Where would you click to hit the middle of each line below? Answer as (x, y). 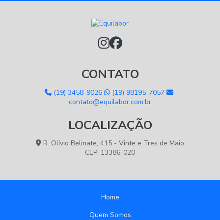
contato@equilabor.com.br (110, 102)
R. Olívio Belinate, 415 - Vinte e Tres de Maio (113, 143)
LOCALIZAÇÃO (110, 125)
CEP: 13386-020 (110, 153)
